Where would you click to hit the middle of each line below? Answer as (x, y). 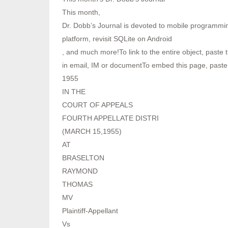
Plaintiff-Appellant (90, 210)
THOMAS (77, 184)
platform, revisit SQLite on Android (117, 38)
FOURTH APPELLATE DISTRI (110, 118)
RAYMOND (80, 171)
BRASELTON (83, 158)
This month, (81, 12)
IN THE (74, 91)
